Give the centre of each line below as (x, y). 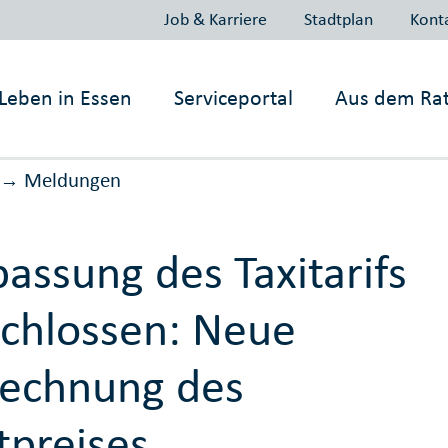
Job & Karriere (215, 18)
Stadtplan (338, 18)
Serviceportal (234, 97)
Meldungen (72, 180)
